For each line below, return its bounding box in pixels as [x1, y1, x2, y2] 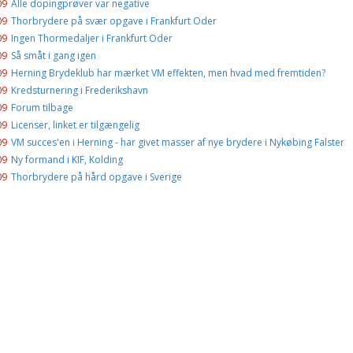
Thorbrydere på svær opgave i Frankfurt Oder [10, 14, 217, 28]
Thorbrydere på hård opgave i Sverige [10, 170, 182, 184]
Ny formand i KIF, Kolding [10, 153, 123, 166]
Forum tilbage [10, 101, 73, 114]
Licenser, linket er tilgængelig [10, 118, 139, 132]
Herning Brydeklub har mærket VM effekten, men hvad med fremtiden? [10, 66, 325, 80]
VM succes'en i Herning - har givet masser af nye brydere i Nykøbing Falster [10, 136, 344, 149]
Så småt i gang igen [10, 49, 96, 62]
